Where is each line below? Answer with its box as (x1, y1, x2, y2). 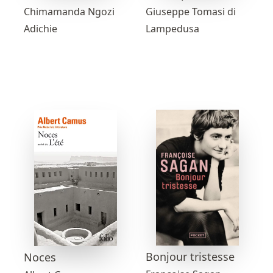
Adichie (24, 21, 57, 35)
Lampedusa (146, 22, 199, 36)
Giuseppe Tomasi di (146, 5, 236, 19)
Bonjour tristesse (146, 249, 235, 264)
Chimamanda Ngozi (24, 4, 115, 18)
